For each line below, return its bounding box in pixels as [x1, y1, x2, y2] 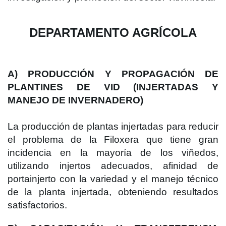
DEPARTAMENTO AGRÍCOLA [29, 26, 197, 39]
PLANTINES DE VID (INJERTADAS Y [8, 82, 218, 92]
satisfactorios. [8, 200, 67, 210]
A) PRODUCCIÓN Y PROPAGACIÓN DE [8, 69, 218, 79]
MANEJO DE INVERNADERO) [8, 95, 143, 105]
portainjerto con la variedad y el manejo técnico [8, 174, 218, 184]
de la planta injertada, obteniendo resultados [8, 187, 218, 197]
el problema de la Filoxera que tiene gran [8, 134, 218, 145]
